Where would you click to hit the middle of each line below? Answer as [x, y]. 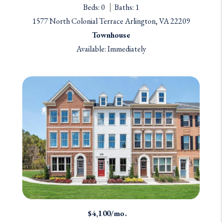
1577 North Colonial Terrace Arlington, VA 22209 [111, 21]
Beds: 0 [94, 7]
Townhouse [111, 35]
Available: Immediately [111, 49]
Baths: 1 [127, 7]
